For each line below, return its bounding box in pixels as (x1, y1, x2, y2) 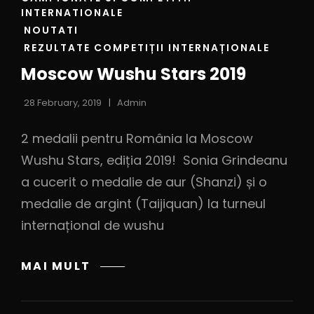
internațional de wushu (21, 217, 164, 235)
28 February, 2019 (24, 96, 102, 110)
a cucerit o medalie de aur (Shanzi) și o (21, 173, 267, 191)
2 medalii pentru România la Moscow (21, 130, 253, 148)
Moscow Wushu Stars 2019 (21, 62, 246, 86)
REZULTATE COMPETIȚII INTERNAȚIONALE (24, 41, 270, 55)
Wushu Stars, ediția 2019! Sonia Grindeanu (21, 151, 287, 170)
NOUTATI (24, 23, 78, 38)
